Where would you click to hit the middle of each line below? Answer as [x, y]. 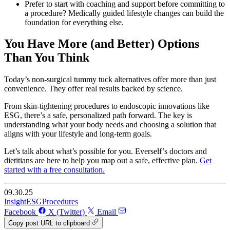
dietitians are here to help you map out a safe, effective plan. [102, 161]
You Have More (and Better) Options [102, 44]
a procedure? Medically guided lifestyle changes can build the [124, 13]
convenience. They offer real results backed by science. [93, 89]
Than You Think [47, 58]
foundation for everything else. [74, 22]
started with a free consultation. [54, 170]
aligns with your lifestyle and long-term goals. [78, 134]
